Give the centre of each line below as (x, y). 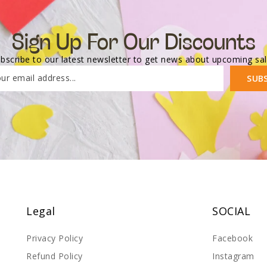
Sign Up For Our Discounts (133, 41)
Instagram (233, 256)
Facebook (232, 238)
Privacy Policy (55, 238)
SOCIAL (231, 211)
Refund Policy (55, 256)
